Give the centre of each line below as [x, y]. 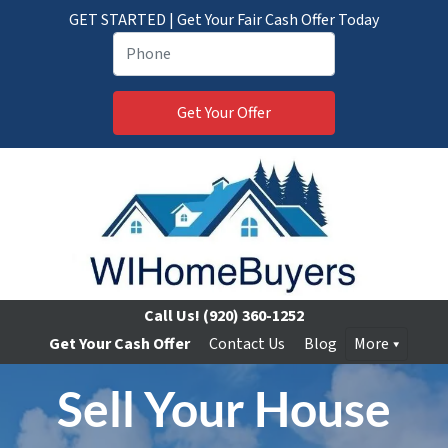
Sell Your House [224, 408]
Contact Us [246, 344]
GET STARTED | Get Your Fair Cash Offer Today [224, 20]
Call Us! [172, 316]
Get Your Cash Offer [119, 344]
